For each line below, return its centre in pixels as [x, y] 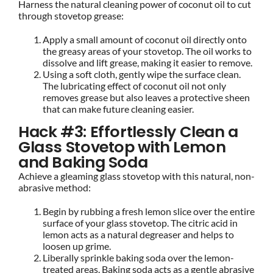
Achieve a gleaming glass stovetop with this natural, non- [136, 175]
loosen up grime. [76, 246]
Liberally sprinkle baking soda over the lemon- [138, 257]
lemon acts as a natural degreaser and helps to [138, 234]
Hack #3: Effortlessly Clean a [128, 131]
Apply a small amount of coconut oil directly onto [144, 39]
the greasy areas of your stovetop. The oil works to [147, 51]
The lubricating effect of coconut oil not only [134, 85]
